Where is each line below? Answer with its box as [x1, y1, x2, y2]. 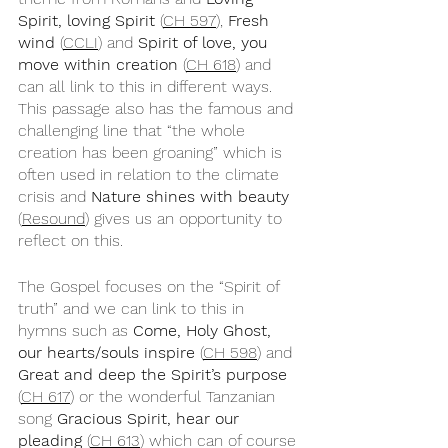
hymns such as [18, 321, 133, 340]
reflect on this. [18, 231, 123, 250]
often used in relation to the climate [18, 165, 284, 184]
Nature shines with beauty [91, 187, 289, 206]
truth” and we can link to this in [18, 299, 249, 318]
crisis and [18, 187, 91, 206]
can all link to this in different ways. [18, 77, 277, 96]
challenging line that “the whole [18, 121, 250, 140]
